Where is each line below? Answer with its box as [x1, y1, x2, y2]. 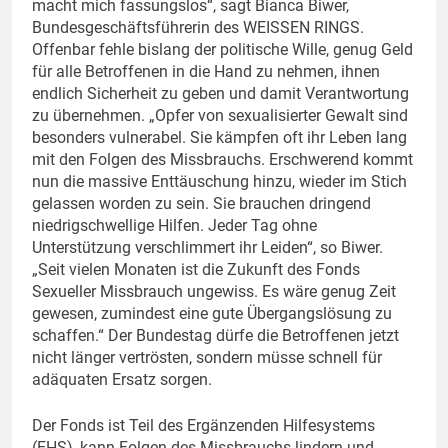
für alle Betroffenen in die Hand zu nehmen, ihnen [32, 61, 380, 81]
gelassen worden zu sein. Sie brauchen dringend [32, 193, 371, 213]
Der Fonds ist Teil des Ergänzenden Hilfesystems [32, 415, 375, 435]
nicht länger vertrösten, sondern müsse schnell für [32, 347, 382, 367]
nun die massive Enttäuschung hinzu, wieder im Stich [32, 171, 407, 191]
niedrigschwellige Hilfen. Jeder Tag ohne [32, 215, 317, 235]
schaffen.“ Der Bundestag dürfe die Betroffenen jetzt [32, 325, 399, 345]
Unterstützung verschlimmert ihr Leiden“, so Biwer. [32, 237, 383, 257]
